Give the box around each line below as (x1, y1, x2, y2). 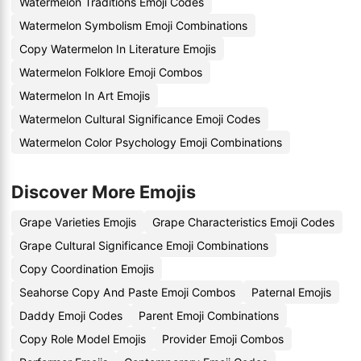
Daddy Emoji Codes (19, 309, 122, 322)
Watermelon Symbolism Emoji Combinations (19, 19, 247, 32)
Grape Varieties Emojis (19, 215, 136, 229)
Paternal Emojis (251, 285, 331, 299)
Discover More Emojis (11, 181, 196, 202)
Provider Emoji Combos (162, 332, 284, 346)
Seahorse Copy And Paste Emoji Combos (19, 285, 235, 299)
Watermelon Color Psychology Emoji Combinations (19, 135, 282, 149)
